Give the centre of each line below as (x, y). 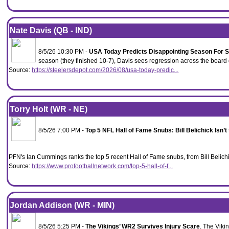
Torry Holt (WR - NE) (49, 109)
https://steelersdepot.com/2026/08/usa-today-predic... (105, 70)
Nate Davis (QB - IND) (51, 30)
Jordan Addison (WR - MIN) (62, 205)
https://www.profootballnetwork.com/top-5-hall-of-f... (102, 166)
